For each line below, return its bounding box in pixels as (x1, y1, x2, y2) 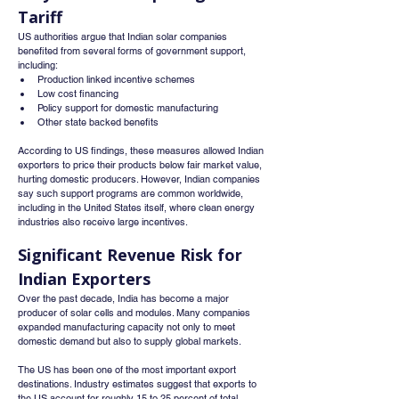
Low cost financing (37, 87, 118, 100)
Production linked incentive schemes (37, 73, 195, 85)
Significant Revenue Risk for (18, 244, 247, 265)
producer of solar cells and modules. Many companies (18, 306, 253, 319)
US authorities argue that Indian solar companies (18, 30, 230, 43)
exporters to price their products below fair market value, (18, 159, 265, 171)
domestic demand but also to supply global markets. (18, 335, 241, 347)
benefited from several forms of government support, (18, 45, 248, 57)
